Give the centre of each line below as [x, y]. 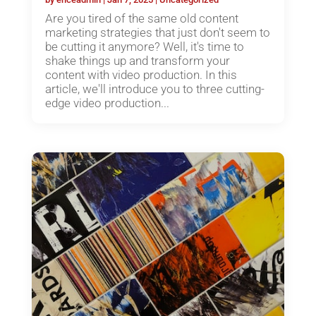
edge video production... [107, 103]
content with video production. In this [141, 74]
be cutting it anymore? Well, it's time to [144, 46]
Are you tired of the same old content [141, 18]
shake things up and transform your [137, 60]
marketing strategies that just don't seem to [157, 32]
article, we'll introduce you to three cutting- [154, 89]
